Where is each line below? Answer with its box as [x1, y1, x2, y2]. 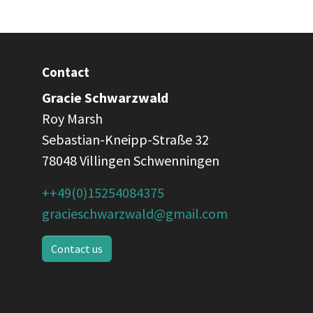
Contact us [51, 242, 103, 256]
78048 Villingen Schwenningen [42, 152, 219, 169]
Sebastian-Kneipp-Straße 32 [42, 131, 209, 148]
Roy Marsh [42, 110, 103, 127]
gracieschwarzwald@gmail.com [42, 205, 228, 222]
